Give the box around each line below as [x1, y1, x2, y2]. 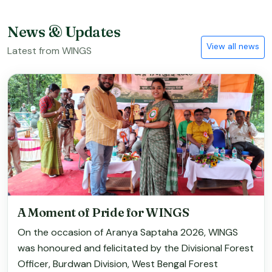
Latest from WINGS [7, 44, 92, 58]
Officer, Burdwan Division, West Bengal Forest [18, 257, 218, 271]
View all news [206, 40, 259, 52]
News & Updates [7, 23, 121, 41]
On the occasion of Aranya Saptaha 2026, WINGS [18, 226, 238, 239]
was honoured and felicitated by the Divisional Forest [18, 242, 254, 255]
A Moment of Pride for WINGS [18, 205, 189, 220]
